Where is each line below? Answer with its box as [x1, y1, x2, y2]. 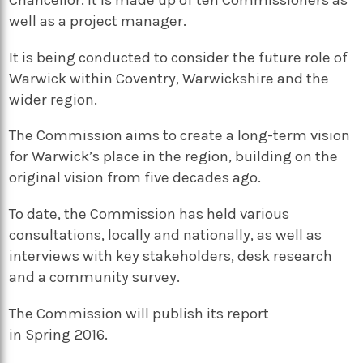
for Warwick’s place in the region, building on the [9, 147, 339, 166]
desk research [237, 247, 333, 266]
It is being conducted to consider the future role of [9, 48, 348, 66]
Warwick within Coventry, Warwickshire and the [9, 69, 330, 88]
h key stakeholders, [104, 247, 238, 266]
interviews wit [9, 247, 105, 266]
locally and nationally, [108, 226, 258, 245]
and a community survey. [9, 268, 181, 287]
